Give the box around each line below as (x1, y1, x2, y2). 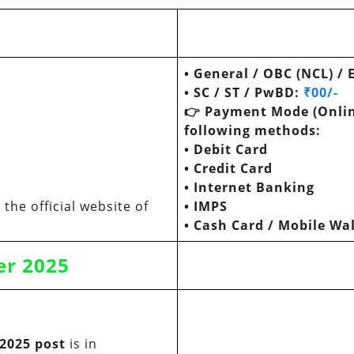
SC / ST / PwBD (194, 84, 295, 102)
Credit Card (194, 160, 273, 178)
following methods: (184, 122, 321, 140)
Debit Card (194, 141, 268, 159)
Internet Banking (194, 179, 314, 197)
